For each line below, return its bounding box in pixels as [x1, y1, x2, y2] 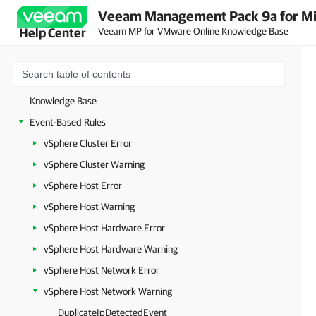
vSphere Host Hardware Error [44, 222, 165, 233]
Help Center [18, 25, 86, 40]
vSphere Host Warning [44, 201, 135, 212]
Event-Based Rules [30, 116, 106, 128]
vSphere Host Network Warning [44, 286, 172, 297]
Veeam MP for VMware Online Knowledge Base [98, 25, 288, 37]
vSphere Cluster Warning [44, 159, 145, 170]
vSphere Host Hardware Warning [44, 243, 178, 255]
